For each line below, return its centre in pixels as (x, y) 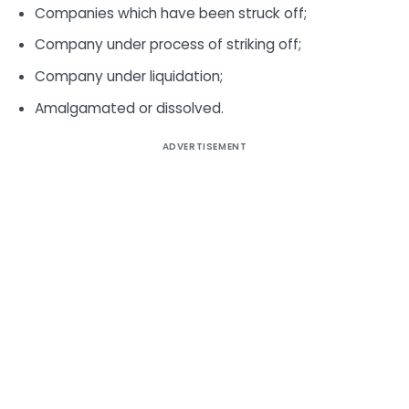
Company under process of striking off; (168, 45)
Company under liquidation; (128, 77)
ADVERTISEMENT (204, 146)
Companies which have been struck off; (170, 13)
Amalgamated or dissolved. (129, 108)
